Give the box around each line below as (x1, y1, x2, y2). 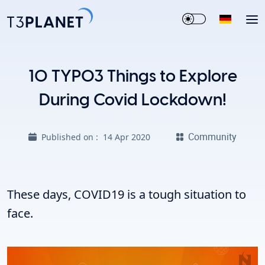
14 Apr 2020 (102, 131, 150, 143)
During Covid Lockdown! (38, 92, 227, 109)
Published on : (41, 131, 103, 143)
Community (188, 130, 237, 143)
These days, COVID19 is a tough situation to (7, 186, 246, 202)
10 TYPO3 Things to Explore (28, 69, 237, 85)
